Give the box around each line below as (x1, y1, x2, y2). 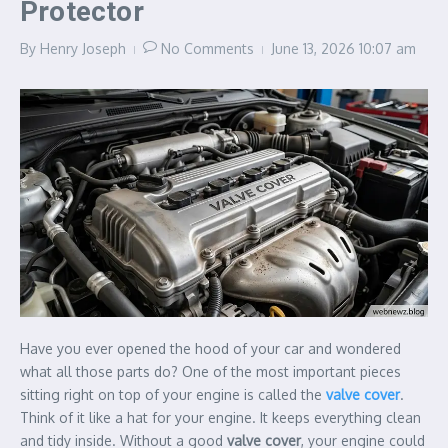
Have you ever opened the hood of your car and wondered (20, 339, 401, 357)
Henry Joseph (40, 40, 126, 57)
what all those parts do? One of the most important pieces (20, 362, 401, 380)
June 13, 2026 (271, 40, 359, 57)
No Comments (161, 40, 254, 57)
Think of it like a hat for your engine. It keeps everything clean (20, 408, 421, 426)
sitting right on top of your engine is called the (20, 385, 326, 403)
